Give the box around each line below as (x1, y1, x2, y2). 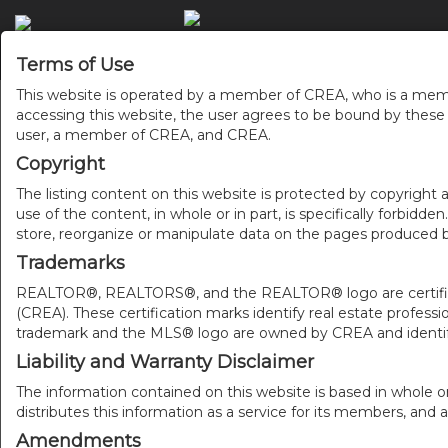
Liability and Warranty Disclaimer (16, 351, 314, 373)
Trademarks (16, 252, 125, 274)
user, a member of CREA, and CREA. (16, 126, 271, 144)
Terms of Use (16, 54, 134, 76)
